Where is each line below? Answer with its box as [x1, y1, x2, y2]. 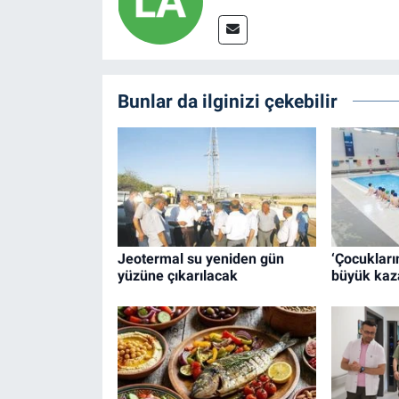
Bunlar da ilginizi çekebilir [117, 89, 338, 112]
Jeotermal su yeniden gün [117, 249, 284, 267]
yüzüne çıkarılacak [117, 266, 238, 284]
